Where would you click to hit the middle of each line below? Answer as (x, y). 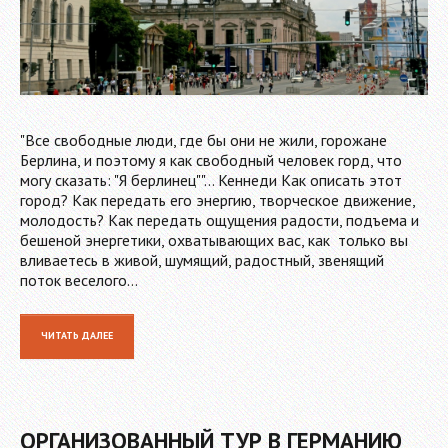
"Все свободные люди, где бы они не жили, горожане (203, 139)
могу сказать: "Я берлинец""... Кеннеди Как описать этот (211, 179)
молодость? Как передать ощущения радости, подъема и (219, 219)
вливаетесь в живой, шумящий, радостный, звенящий (202, 259)
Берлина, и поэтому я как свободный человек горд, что (211, 159)
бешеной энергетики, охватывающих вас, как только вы (214, 239)
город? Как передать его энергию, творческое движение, (217, 199)
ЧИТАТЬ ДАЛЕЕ (77, 335)
